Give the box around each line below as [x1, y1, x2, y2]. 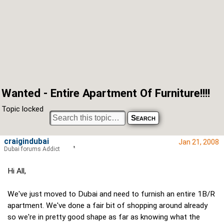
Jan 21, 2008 [178, 138, 219, 146]
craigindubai [4, 137, 49, 146]
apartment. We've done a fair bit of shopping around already [7, 201, 207, 210]
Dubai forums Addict [4, 145, 60, 153]
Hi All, [7, 166, 26, 176]
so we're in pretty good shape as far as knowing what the [7, 212, 200, 222]
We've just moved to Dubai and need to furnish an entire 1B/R [7, 189, 215, 199]
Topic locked [1, 104, 43, 114]
